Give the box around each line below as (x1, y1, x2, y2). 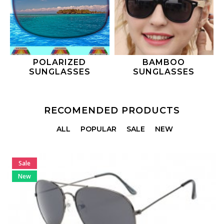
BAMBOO (142, 57, 185, 67)
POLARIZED (33, 57, 86, 67)
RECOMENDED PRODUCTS (44, 104, 180, 116)
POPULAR (80, 124, 116, 133)
